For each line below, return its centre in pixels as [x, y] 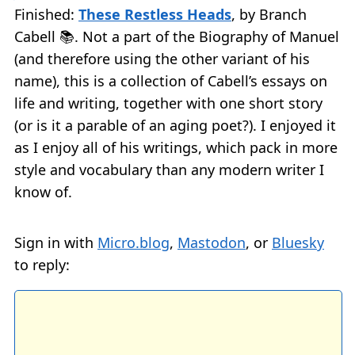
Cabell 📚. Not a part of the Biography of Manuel [177, 37]
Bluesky [298, 243]
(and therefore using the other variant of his [162, 59]
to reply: [42, 265]
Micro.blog [134, 243]
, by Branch [269, 15]
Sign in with [56, 243]
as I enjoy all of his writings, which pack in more [176, 148]
